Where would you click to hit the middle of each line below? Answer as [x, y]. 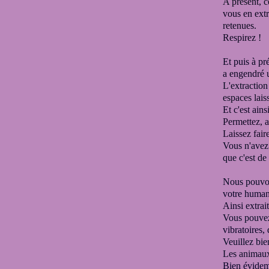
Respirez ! [242, 38]
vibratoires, [245, 230]
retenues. [240, 26]
